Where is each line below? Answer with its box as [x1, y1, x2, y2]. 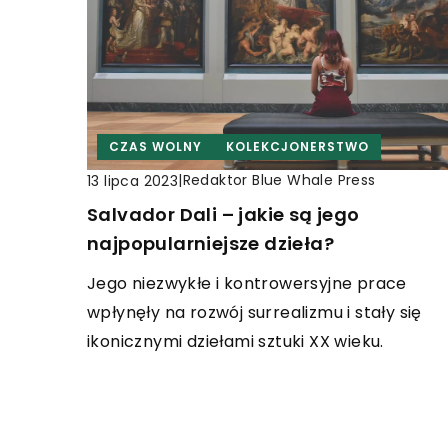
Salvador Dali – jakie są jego [87, 202, 360, 228]
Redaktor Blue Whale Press [182, 170, 376, 191]
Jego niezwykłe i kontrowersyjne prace [87, 272, 407, 296]
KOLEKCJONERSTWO [226, 138, 369, 156]
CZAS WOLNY [109, 138, 202, 156]
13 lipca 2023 [87, 170, 179, 191]
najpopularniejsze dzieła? [87, 231, 334, 257]
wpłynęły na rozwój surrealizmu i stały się [87, 301, 422, 325]
